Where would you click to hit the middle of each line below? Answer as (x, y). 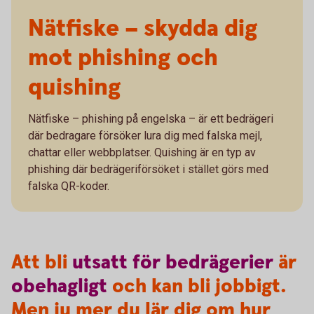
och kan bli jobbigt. (197, 287)
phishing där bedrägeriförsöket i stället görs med (148, 169)
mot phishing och (123, 58)
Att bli (42, 263)
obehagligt (59, 287)
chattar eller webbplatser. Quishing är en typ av (142, 152)
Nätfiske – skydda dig (143, 29)
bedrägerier (219, 263)
